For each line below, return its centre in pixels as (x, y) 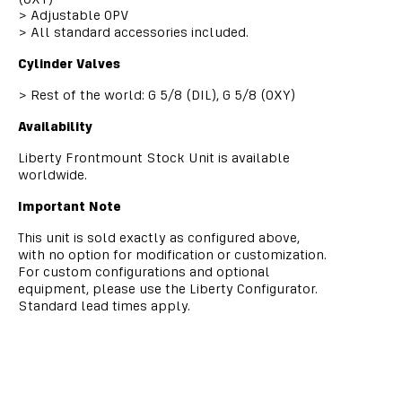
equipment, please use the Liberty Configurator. (168, 288)
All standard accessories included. (138, 32)
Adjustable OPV (78, 15)
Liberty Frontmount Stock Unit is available (154, 157)
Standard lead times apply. (104, 306)
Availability (55, 126)
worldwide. (52, 175)
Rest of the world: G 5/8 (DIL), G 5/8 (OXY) (161, 95)
